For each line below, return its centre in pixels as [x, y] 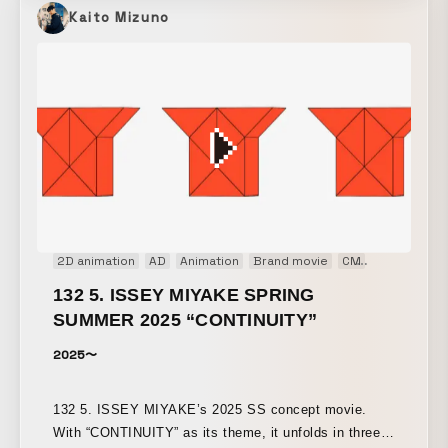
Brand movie [290, 261]
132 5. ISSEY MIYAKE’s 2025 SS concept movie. [210, 410]
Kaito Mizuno [119, 17]
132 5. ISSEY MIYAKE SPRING [184, 295]
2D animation [96, 261]
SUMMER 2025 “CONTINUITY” [185, 320]
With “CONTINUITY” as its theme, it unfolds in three [217, 433]
